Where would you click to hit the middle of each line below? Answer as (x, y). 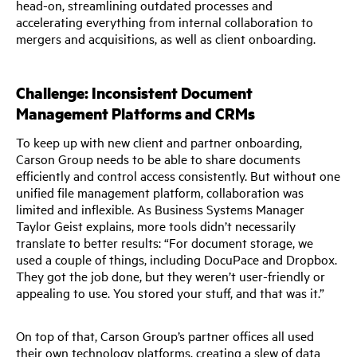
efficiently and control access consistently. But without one (178, 175)
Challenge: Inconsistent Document (134, 92)
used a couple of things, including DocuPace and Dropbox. (177, 259)
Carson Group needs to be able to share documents (158, 158)
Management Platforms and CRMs (135, 113)
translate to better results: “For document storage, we (165, 242)
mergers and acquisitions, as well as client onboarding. (166, 38)
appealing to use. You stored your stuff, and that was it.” (170, 292)
